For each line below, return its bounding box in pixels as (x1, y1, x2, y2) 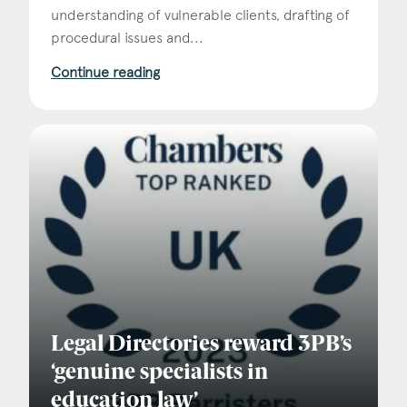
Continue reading (51, 63, 160, 81)
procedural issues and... (51, 28, 203, 46)
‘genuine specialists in (51, 362, 268, 385)
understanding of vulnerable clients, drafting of (51, 5, 350, 24)
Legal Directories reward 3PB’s (51, 334, 352, 357)
